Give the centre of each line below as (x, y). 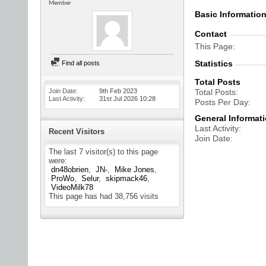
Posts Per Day (221, 102)
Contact (211, 34)
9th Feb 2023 (118, 91)
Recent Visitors (77, 132)
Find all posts (80, 63)
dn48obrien (70, 170)
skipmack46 (126, 178)
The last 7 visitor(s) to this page (103, 152)
